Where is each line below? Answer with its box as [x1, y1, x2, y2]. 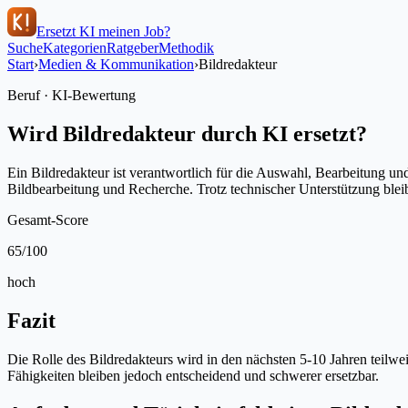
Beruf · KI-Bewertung [7, 87, 136, 103]
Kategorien [43, 40, 107, 56]
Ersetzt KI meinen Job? [36, 24, 170, 39]
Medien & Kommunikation [38, 56, 194, 72]
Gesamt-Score [7, 211, 88, 228]
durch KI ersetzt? [196, 121, 367, 146]
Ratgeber [107, 40, 158, 56]
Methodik [158, 40, 214, 56]
